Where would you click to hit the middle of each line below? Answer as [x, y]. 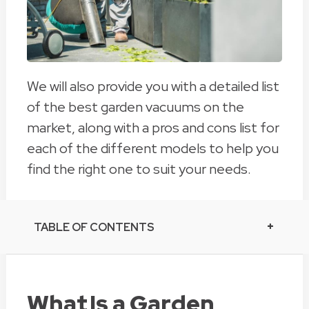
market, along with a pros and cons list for [153, 128]
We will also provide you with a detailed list [153, 87]
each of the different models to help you [152, 149]
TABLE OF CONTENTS [94, 228]
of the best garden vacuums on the [135, 107]
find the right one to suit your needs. [139, 169]
